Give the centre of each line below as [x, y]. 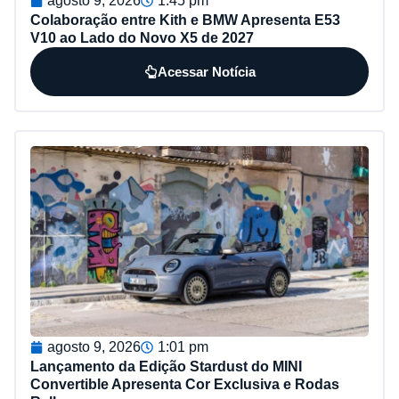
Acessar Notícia [206, 71]
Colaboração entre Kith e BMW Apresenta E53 [185, 20]
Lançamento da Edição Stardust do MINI [166, 366]
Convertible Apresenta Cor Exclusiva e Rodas [185, 384]
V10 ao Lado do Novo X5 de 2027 [142, 37]
